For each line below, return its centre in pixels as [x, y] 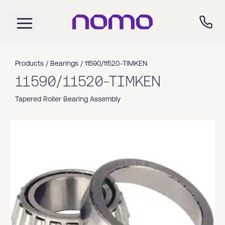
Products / [33, 63]
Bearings [64, 63]
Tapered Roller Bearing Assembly [68, 99]
